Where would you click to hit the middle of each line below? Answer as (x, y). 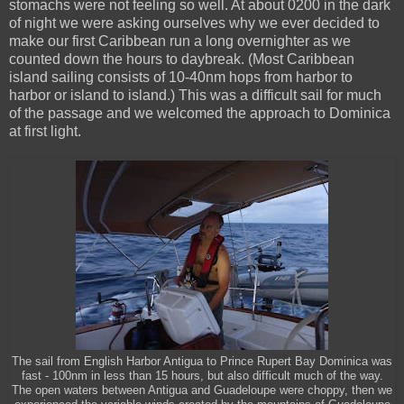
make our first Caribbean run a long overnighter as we (180, 41)
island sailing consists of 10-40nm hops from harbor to (181, 77)
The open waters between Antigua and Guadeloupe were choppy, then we (202, 390)
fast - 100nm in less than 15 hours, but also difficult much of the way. (202, 376)
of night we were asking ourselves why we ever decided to (194, 23)
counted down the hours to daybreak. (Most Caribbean (182, 59)
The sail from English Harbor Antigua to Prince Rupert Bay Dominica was (202, 361)
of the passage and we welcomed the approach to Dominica (200, 113)
